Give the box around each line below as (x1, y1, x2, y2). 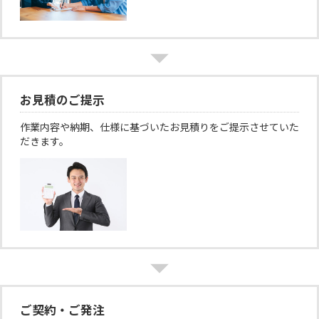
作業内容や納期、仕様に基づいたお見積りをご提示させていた (20, 120, 299, 133)
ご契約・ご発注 (20, 302, 105, 318)
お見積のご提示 (20, 92, 105, 108)
